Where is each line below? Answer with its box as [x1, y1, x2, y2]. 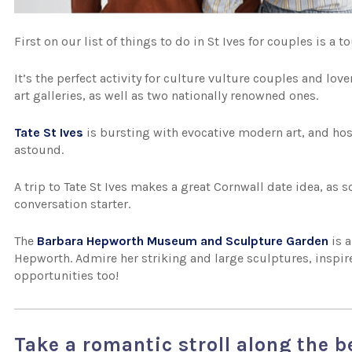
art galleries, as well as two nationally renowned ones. [14, 88, 319, 103]
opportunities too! [14, 268, 119, 283]
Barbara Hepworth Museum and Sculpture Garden [37, 233, 329, 248]
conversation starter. [14, 196, 131, 211]
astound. [14, 142, 64, 157]
